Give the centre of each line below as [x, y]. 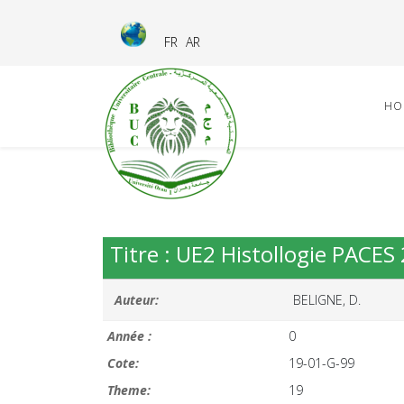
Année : [129, 336]
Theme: [129, 390]
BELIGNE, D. [327, 300]
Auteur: [137, 300]
